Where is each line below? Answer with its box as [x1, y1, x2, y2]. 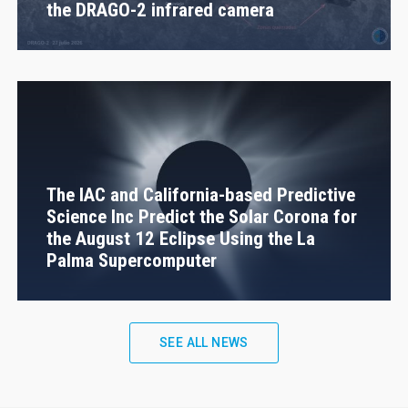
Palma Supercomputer [46, 249, 217, 271]
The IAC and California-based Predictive [46, 183, 355, 206]
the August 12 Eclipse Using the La [46, 227, 315, 250]
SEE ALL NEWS [159, 334, 249, 350]
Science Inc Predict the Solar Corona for [46, 205, 357, 228]
